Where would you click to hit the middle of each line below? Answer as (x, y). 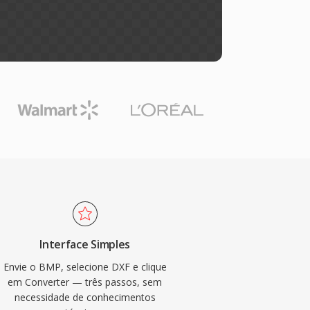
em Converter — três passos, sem (85, 282)
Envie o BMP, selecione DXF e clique (85, 267)
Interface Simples (85, 244)
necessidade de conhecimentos (85, 297)
